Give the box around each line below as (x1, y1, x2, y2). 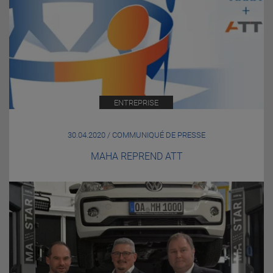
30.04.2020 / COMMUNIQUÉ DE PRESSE (68, 130, 205, 140)
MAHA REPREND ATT (90, 150, 183, 162)
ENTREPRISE (114, 97, 159, 107)
